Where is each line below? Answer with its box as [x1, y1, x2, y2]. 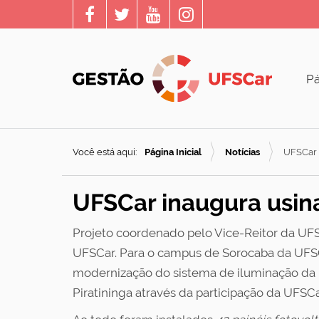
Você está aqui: [73, 147, 137, 157]
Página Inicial [145, 147, 202, 157]
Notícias [225, 147, 260, 157]
